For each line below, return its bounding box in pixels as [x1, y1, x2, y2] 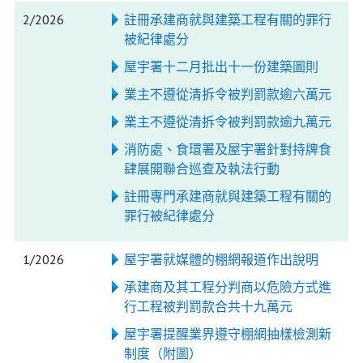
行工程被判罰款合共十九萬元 [123, 298, 293, 314]
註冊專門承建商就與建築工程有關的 [123, 188, 331, 204]
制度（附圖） [123, 345, 202, 361]
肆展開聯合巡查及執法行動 [123, 160, 280, 177]
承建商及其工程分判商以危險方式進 [123, 279, 331, 295]
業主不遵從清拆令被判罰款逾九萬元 [123, 113, 331, 130]
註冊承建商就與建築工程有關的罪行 [123, 11, 331, 28]
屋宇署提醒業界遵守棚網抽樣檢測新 [123, 326, 331, 342]
